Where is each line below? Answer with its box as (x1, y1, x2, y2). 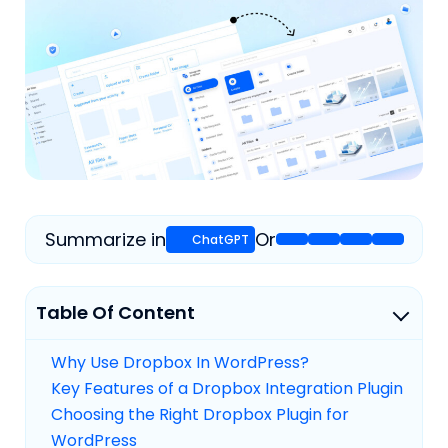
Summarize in (44, 226, 166, 252)
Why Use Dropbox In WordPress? (51, 351, 309, 375)
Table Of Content (36, 300, 195, 326)
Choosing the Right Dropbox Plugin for (51, 403, 349, 427)
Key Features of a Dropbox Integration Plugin (51, 377, 403, 401)
